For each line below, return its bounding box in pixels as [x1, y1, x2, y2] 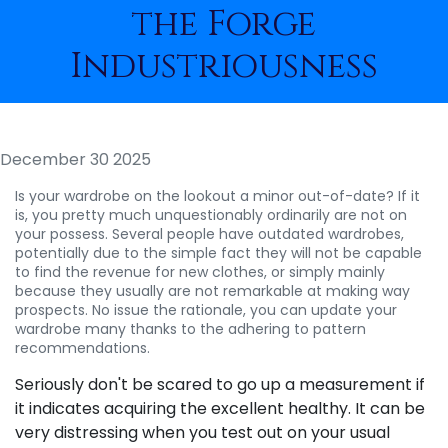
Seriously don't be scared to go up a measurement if [15, 373, 425, 396]
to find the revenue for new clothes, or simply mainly [15, 262, 385, 282]
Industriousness [70, 43, 378, 90]
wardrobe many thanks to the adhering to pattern [15, 319, 366, 339]
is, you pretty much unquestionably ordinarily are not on [15, 205, 407, 225]
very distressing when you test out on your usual [15, 421, 390, 444]
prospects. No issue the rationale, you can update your [15, 300, 397, 320]
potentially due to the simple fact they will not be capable [15, 243, 422, 263]
